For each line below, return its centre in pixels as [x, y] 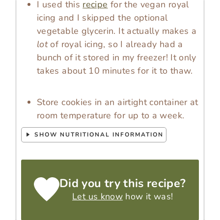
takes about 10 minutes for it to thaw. [115, 70]
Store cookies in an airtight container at [118, 102]
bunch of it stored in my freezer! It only [117, 57]
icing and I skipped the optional [102, 17]
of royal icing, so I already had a [115, 44]
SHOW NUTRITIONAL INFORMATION [97, 134]
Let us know [98, 196]
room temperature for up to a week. [111, 115]
